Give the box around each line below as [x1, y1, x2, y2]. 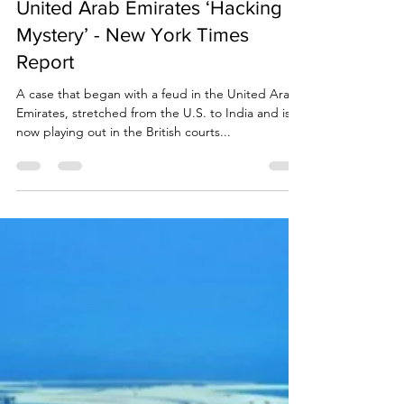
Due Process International [54, 22, 179, 35]
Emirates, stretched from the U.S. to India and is [16, 177, 290, 193]
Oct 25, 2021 [54, 37, 113, 50]
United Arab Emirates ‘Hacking [16, 69, 282, 90]
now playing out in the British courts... [16, 196, 231, 212]
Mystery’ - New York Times [16, 96, 249, 117]
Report [16, 124, 74, 144]
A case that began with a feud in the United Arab [16, 158, 298, 174]
